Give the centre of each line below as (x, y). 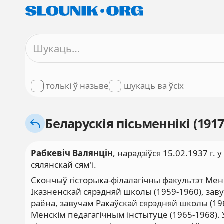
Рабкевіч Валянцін (72, 153)
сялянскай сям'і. (64, 164)
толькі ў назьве (78, 86)
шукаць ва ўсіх (154, 86)
